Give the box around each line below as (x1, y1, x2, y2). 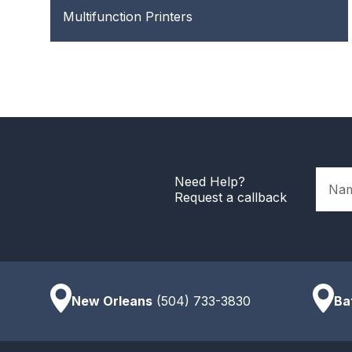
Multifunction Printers (63, 8, 192, 24)
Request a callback (174, 189, 287, 205)
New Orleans (71, 293, 152, 310)
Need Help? (174, 173, 245, 189)
